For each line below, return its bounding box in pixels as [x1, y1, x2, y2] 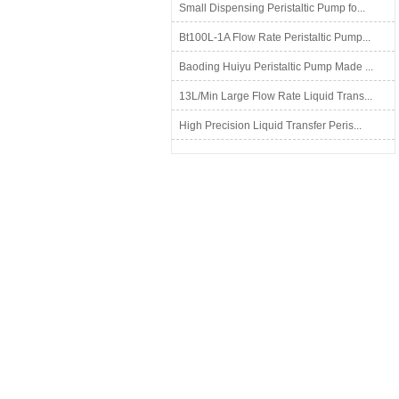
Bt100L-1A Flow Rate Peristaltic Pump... [179, 31, 370, 44]
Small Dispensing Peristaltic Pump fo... [179, 2, 365, 14]
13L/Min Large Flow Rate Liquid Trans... [179, 90, 372, 102]
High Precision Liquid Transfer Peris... [179, 119, 362, 132]
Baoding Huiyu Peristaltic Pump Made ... [179, 61, 373, 73]
